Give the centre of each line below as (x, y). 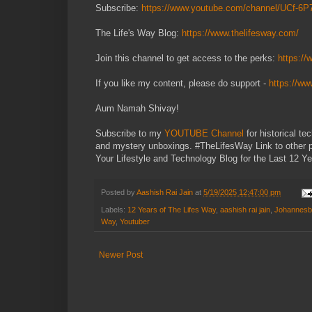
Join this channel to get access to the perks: (187, 58)
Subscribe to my (128, 134)
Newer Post (121, 255)
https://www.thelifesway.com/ (240, 33)
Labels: (114, 209)
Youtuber (135, 221)
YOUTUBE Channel (204, 134)
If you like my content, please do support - (182, 84)
